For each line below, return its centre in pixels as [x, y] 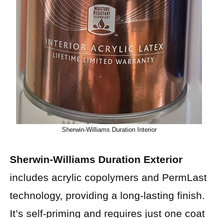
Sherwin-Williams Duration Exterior [96, 160]
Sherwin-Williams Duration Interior [109, 129]
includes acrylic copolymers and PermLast [108, 178]
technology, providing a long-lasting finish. [107, 196]
